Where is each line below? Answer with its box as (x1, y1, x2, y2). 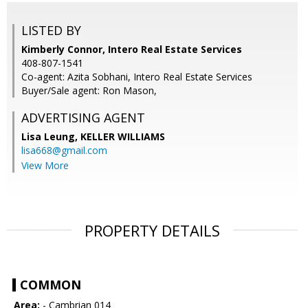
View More (21, 158, 69, 172)
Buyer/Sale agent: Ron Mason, (21, 84, 157, 98)
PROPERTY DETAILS (85, 219, 220, 241)
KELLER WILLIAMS (80, 130, 165, 144)
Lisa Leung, (21, 130, 80, 144)
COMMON (20, 276, 81, 293)
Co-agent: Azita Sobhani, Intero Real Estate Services (21, 70, 252, 84)
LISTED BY (21, 22, 81, 39)
